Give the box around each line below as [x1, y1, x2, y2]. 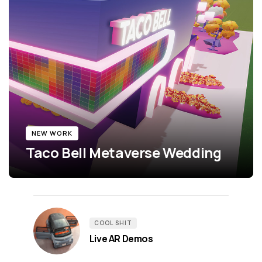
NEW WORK [32, 128, 73, 137]
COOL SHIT [94, 218, 132, 227]
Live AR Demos [89, 232, 153, 245]
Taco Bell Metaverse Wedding [26, 142, 222, 162]
